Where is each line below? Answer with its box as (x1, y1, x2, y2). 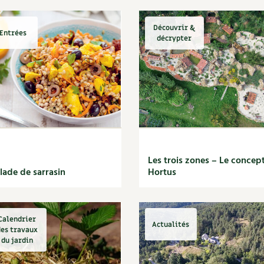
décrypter (157, 34, 192, 43)
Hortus (147, 165, 176, 180)
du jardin (1, 236, 33, 245)
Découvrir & (153, 23, 196, 32)
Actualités (152, 219, 190, 229)
